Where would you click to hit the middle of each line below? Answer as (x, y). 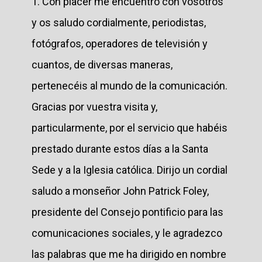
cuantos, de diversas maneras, (102, 64)
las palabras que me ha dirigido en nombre (129, 254)
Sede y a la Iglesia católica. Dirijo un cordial (130, 170)
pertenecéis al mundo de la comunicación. (130, 85)
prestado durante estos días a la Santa (120, 149)
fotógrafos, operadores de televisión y (120, 43)
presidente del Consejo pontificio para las (127, 212)
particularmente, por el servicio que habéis (130, 127)
